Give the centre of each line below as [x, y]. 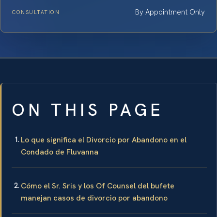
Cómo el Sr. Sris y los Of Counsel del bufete [98, 186]
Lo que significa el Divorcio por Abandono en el [104, 139]
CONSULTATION [36, 12]
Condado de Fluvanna [60, 152]
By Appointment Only [170, 12]
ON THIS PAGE [88, 110]
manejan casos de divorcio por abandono [94, 198]
